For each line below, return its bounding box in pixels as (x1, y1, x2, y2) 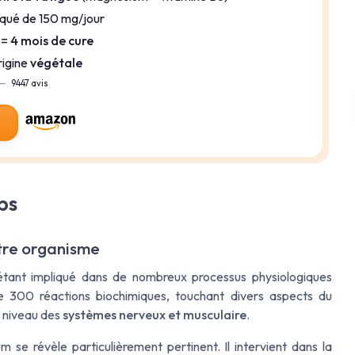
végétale (30, 54, 83, 71)
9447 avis (10, 78, 49, 90)
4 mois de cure (10, 32, 94, 48)
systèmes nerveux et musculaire (63, 306, 246, 323)
